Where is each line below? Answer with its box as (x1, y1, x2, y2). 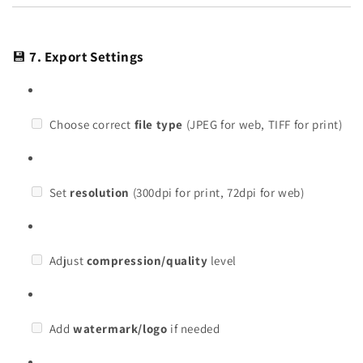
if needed (167, 320, 220, 336)
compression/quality (86, 252, 208, 268)
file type (134, 116, 184, 132)
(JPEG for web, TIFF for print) (183, 116, 343, 132)
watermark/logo (73, 320, 168, 336)
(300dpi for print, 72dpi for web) (130, 184, 305, 200)
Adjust (46, 252, 87, 268)
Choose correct (46, 116, 135, 132)
